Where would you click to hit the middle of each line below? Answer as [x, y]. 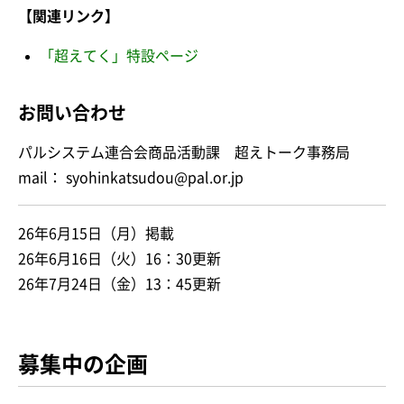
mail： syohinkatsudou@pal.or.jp [131, 177]
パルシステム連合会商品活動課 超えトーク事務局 [184, 152]
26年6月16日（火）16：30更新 [119, 258]
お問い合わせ [72, 112]
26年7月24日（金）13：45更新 [119, 284]
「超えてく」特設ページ [119, 55]
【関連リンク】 [69, 16]
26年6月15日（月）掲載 [96, 233]
